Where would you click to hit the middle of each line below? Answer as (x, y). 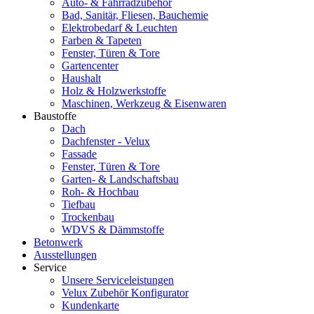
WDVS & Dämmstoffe (113, 229)
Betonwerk (58, 242)
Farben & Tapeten (102, 40)
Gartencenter (90, 65)
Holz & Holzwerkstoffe (114, 90)
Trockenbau (88, 217)
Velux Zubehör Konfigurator (125, 292)
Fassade (79, 153)
